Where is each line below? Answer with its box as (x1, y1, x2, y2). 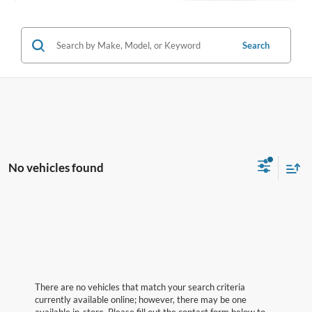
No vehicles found (8, 159, 104, 175)
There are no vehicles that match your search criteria (35, 281, 245, 293)
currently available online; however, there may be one (35, 294, 247, 306)
